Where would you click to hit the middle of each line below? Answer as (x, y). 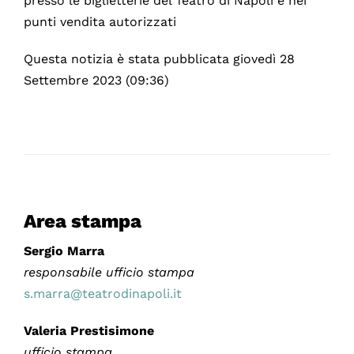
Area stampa (82, 222)
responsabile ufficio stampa (109, 273)
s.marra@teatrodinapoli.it (102, 294)
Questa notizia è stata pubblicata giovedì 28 (159, 59)
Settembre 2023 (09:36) (96, 81)
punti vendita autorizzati (100, 22)
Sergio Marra (64, 251)
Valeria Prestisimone (88, 331)
